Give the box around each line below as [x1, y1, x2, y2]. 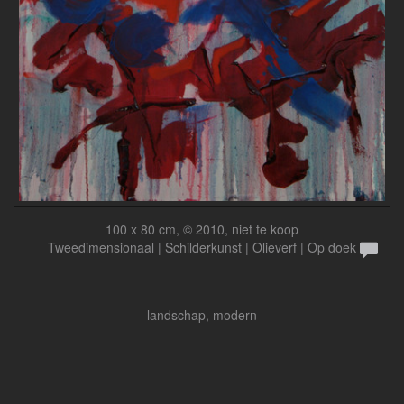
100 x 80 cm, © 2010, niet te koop [106, 219, 298, 238]
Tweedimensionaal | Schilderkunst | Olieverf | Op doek [48, 237, 356, 256]
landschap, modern [147, 305, 257, 324]
